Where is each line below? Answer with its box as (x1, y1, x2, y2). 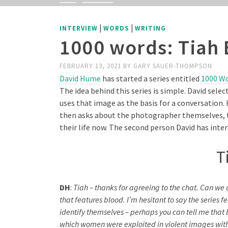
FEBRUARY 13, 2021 (60, 62, 123, 70)
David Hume (60, 73, 101, 83)
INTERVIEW (60, 24, 98, 33)
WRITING (135, 24, 166, 33)
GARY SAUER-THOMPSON (133, 62, 212, 70)
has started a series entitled (101, 73, 199, 83)
